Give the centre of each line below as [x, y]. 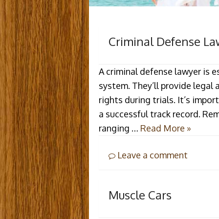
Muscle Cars [140, 195]
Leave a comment [152, 155]
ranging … [120, 128]
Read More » [166, 128]
